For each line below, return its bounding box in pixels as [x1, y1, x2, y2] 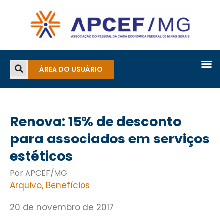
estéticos [10, 147, 73, 165]
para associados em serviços [10, 130, 210, 148]
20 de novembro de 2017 [10, 201, 114, 214]
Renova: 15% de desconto [10, 112, 181, 131]
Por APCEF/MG [10, 167, 67, 179]
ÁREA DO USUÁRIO [39, 64, 103, 75]
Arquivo [10, 179, 42, 192]
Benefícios [46, 179, 90, 192]
